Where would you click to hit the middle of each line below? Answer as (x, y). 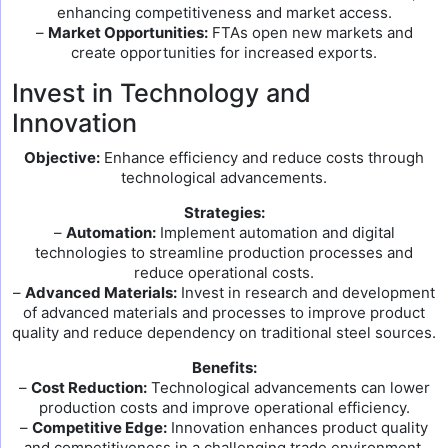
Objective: (62, 157)
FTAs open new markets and (310, 32)
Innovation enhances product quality (297, 427)
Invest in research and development (306, 292)
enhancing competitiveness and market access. (224, 12)
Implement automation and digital (275, 232)
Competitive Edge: (99, 427)
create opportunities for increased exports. (224, 52)
